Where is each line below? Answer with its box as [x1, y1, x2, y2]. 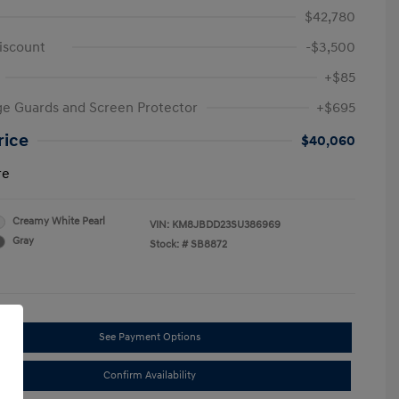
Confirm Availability [103, 369, 196, 382]
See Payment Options [99, 330, 200, 344]
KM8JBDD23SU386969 [172, 218, 281, 232]
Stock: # [150, 238, 188, 251]
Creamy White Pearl [12, 215, 105, 228]
